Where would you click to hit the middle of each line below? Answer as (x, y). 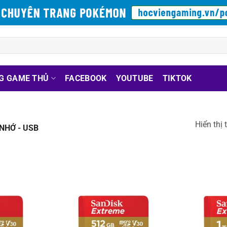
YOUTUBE (135, 78)
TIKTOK (177, 78)
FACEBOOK (86, 78)
